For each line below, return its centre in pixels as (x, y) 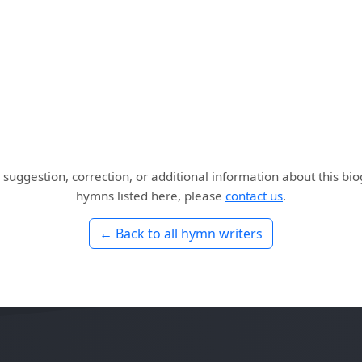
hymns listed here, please (151, 196)
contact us (254, 196)
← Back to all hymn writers (181, 234)
